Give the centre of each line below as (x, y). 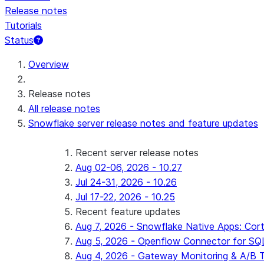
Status (19, 40)
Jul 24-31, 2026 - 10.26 (126, 182)
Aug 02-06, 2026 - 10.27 (129, 167)
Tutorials (23, 25)
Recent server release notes (137, 153)
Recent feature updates (128, 212)
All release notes (64, 108)
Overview (49, 64)
